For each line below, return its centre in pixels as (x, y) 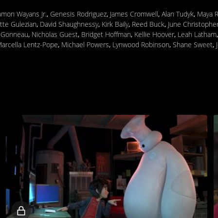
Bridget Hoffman (106, 34)
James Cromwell (134, 14)
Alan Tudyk (178, 14)
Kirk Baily (115, 24)
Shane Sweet (193, 44)
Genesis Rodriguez (78, 14)
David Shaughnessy (69, 24)
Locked (42, 210)
